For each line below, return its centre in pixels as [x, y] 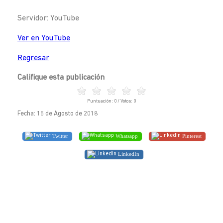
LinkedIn [128, 154]
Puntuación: [101, 102]
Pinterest [191, 136]
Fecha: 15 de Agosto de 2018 [57, 114]
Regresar [33, 58]
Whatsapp [126, 136]
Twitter [59, 136]
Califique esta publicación [61, 78]
